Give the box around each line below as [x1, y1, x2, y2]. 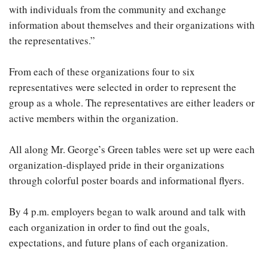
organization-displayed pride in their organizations [9, 158, 224, 172]
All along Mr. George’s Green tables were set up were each [9, 142, 255, 156]
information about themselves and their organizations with [9, 18, 255, 32]
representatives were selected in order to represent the [9, 80, 236, 94]
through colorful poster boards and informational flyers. [9, 173, 244, 187]
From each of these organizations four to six [9, 65, 195, 78]
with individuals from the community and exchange [9, 2, 226, 16]
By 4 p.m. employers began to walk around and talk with [9, 205, 246, 218]
